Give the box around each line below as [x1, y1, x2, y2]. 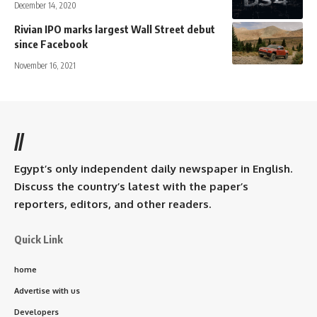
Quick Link [14, 232, 63, 246]
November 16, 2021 [14, 59, 76, 71]
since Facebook [14, 37, 88, 50]
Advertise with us [14, 285, 80, 296]
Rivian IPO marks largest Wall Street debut [14, 22, 215, 35]
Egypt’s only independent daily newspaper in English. [14, 161, 292, 175]
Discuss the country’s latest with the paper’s [14, 179, 248, 193]
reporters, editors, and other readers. [14, 197, 211, 211]
